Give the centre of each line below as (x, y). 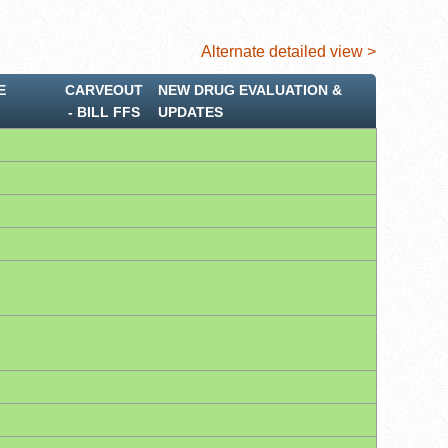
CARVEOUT (104, 89)
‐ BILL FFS (104, 111)
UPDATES (190, 111)
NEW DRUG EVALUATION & (250, 89)
